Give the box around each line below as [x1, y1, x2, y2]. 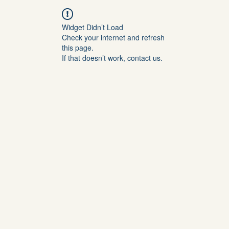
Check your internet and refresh [62, 32, 165, 42]
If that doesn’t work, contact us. [62, 53, 163, 63]
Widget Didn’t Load [62, 22, 123, 32]
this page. [62, 42, 94, 53]
